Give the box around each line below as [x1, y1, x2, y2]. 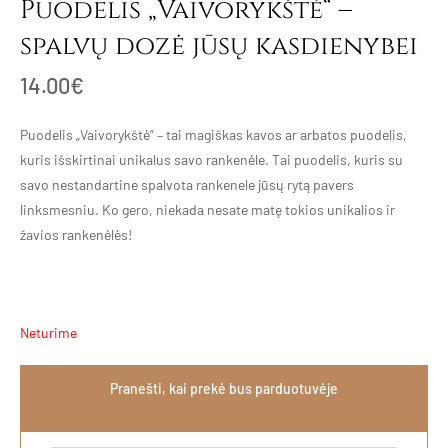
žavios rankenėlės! [20, 225, 132, 243]
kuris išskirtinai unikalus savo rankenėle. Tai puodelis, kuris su [20, 150, 403, 168]
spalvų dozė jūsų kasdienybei [20, 28, 418, 64]
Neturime [20, 323, 77, 341]
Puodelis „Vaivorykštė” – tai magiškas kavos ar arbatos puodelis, [20, 125, 407, 143]
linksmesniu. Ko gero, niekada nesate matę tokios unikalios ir [20, 200, 395, 218]
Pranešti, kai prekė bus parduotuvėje [110, 379, 338, 397]
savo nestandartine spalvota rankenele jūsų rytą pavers [20, 175, 354, 193]
